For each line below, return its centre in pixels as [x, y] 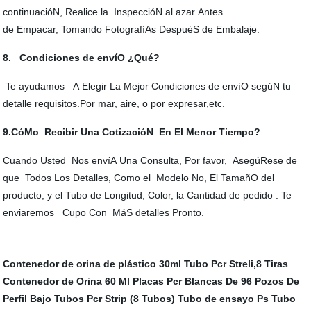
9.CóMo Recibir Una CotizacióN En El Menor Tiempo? [132, 132]
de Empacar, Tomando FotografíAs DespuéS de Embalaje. [132, 29]
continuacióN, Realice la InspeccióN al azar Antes [113, 11]
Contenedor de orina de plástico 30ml [92, 263]
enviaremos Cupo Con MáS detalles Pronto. [104, 212]
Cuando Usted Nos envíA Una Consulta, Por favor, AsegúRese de [150, 160]
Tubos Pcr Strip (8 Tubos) [115, 298]
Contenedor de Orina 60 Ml [67, 281]
